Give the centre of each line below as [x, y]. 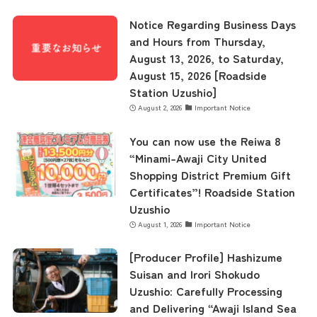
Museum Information [158, 21]
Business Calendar [158, 75]
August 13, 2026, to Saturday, [206, 58]
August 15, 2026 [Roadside [198, 75]
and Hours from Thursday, [197, 41]
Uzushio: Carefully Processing [206, 290]
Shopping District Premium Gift [210, 174]
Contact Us [158, 128]
